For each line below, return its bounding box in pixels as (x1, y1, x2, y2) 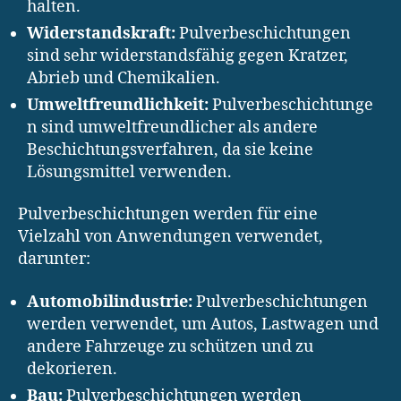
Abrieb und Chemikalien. (27, 67, 220, 89)
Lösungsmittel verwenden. (27, 161, 232, 183)
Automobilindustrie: (27, 291, 192, 312)
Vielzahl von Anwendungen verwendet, (18, 226, 323, 248)
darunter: (18, 249, 90, 270)
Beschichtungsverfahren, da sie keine (27, 139, 313, 160)
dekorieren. (27, 358, 117, 380)
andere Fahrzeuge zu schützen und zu (27, 336, 313, 357)
